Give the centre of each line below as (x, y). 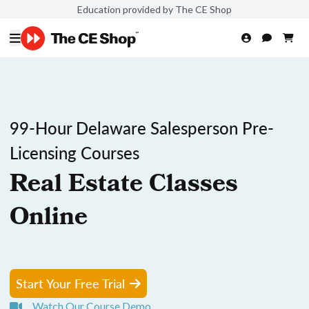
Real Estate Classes (124, 186)
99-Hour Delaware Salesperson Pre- (142, 128)
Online (49, 219)
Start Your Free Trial (70, 283)
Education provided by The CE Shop (154, 9)
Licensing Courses (74, 152)
